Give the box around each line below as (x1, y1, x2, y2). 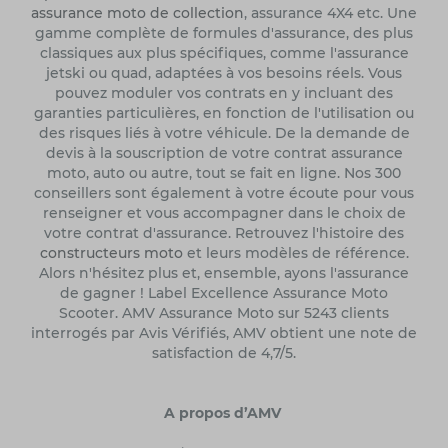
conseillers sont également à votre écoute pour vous (34, 184, 414, 203)
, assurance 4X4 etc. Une (244, 4, 417, 23)
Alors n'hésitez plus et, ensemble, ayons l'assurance (39, 264, 409, 283)
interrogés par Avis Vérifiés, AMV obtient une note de (31, 324, 417, 343)
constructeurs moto (39, 244, 183, 263)
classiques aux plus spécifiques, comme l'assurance (39, 44, 409, 63)
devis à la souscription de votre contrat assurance (45, 144, 403, 163)
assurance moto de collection (31, 4, 244, 23)
